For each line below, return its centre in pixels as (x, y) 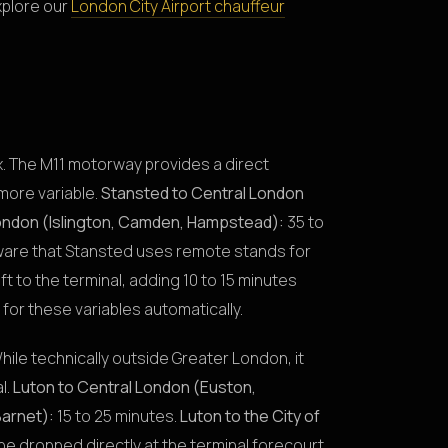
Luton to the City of (250, 415)
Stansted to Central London (202, 192)
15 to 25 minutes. (117, 415)
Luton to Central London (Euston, (134, 386)
